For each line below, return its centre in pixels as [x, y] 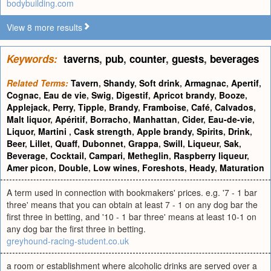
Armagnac [205, 83]
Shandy [119, 83]
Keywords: [32, 59]
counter [148, 59]
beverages [234, 59]
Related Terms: [38, 83]
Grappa [143, 143]
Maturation [242, 168]
